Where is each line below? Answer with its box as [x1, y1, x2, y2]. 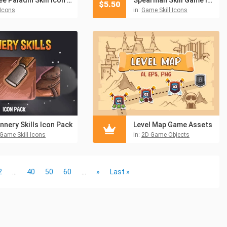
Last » [110, 167, 130, 176]
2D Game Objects [141, 131, 190, 138]
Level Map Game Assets [133, 120, 212, 129]
